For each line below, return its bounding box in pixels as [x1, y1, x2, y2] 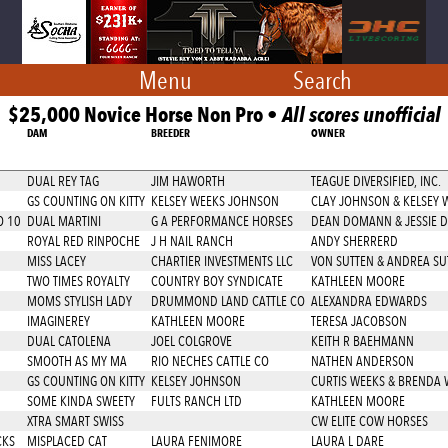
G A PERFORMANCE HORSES [151, 213, 293, 229]
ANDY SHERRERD [311, 233, 398, 249]
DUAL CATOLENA [27, 333, 111, 349]
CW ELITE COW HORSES [311, 413, 428, 429]
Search [288, 65, 353, 95]
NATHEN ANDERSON [311, 353, 414, 369]
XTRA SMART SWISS [27, 413, 124, 429]
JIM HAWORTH [151, 173, 225, 189]
